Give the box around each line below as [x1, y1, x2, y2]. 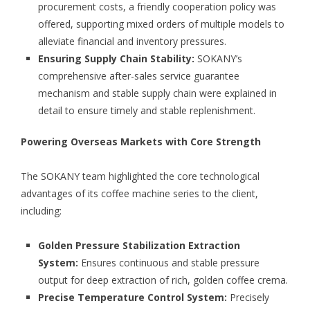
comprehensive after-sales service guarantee [38, 69, 239, 83]
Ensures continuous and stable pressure [81, 256, 259, 270]
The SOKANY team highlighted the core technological [21, 170, 259, 183]
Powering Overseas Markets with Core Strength [21, 135, 261, 149]
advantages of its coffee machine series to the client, [21, 187, 258, 201]
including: [21, 204, 62, 218]
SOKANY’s [197, 52, 242, 66]
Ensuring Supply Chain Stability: [38, 52, 197, 66]
